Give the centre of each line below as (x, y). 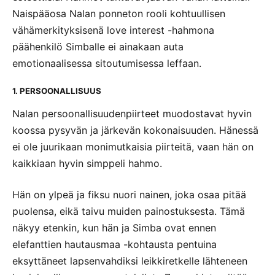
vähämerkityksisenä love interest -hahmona (113, 30)
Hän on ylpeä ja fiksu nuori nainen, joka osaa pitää (129, 194)
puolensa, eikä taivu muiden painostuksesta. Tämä (129, 211)
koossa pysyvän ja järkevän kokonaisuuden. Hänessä (135, 130)
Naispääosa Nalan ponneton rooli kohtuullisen (119, 13)
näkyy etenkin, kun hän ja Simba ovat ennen (114, 227)
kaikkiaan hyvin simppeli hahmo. (87, 163)
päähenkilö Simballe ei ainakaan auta (98, 46)
